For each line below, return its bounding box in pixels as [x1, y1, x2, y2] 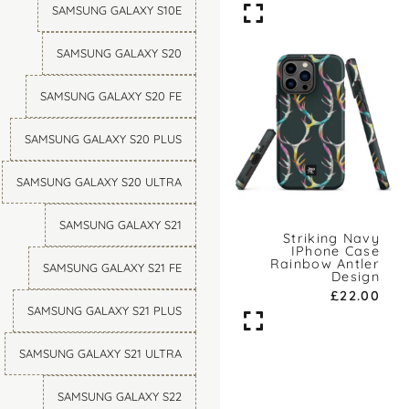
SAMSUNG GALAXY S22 [58, 388, 183, 404]
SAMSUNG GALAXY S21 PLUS [27, 302, 183, 318]
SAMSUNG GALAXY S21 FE [43, 259, 183, 275]
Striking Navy [283, 230, 380, 247]
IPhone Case [290, 243, 380, 260]
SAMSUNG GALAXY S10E [52, 2, 183, 17]
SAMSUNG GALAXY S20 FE [40, 88, 183, 103]
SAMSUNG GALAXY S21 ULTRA [19, 345, 183, 361]
